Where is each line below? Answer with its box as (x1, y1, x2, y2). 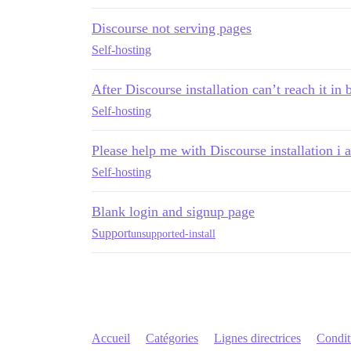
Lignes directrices (214, 331, 301, 345)
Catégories (146, 331, 198, 345)
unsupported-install (131, 227, 215, 240)
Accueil (92, 331, 130, 345)
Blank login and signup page (92, 204, 255, 219)
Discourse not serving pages (92, 20, 251, 36)
